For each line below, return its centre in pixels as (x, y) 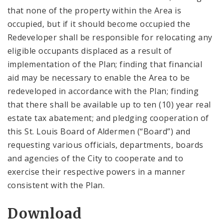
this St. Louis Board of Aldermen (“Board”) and (99, 131)
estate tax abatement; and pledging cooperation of (108, 118)
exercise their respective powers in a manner (97, 171)
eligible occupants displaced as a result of (90, 51)
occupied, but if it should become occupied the (99, 24)
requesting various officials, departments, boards (106, 145)
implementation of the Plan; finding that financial (105, 64)
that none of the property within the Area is (95, 10)
